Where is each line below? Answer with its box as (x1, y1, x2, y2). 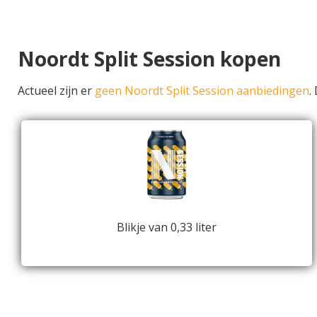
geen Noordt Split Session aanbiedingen (95, 82, 309, 98)
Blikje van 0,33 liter (117, 219, 217, 235)
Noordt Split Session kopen (18, 45, 281, 72)
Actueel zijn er (18, 82, 95, 98)
